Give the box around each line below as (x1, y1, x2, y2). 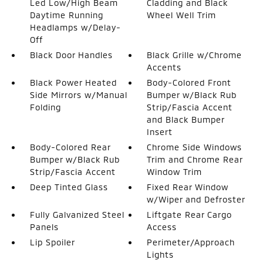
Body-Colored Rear (29, 141, 110, 152)
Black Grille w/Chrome (147, 49, 242, 60)
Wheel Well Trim (147, 9, 217, 20)
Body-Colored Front (147, 77, 232, 87)
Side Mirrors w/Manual (29, 89, 127, 100)
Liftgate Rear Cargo (147, 209, 232, 220)
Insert (147, 126, 173, 137)
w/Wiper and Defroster (147, 194, 246, 204)
